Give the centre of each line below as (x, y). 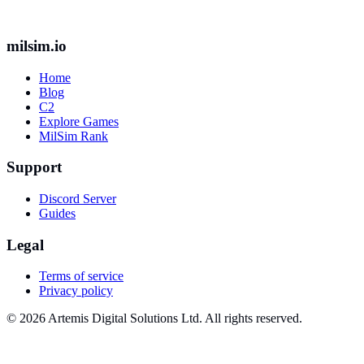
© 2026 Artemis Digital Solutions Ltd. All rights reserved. (154, 318)
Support (34, 167)
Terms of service (81, 276)
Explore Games (79, 121)
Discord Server (78, 199)
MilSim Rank (74, 136)
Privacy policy (76, 291)
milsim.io (37, 45)
